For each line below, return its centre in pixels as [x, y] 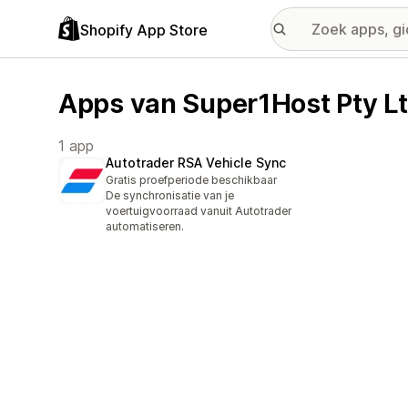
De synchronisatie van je [170, 196]
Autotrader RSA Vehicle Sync [196, 163]
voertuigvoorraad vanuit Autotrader [199, 211]
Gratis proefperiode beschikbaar [191, 180]
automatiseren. [145, 227]
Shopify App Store [144, 30]
